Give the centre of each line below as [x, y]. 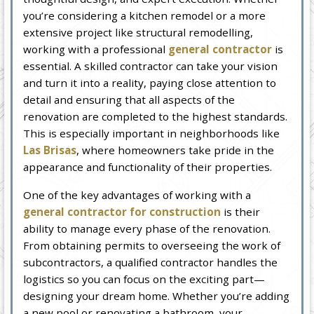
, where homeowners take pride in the [176, 150]
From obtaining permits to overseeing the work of [152, 246]
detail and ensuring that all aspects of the [129, 100]
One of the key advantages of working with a [137, 195]
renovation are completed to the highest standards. [156, 117]
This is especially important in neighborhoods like [152, 134]
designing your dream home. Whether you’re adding [157, 296]
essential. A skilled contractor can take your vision [151, 66]
